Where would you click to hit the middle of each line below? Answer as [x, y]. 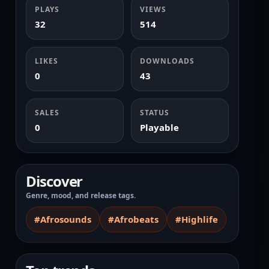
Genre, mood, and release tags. [81, 195]
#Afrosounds [63, 219]
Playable [159, 127]
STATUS [155, 112]
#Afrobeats [133, 219]
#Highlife [197, 219]
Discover [54, 181]
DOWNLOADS [167, 61]
